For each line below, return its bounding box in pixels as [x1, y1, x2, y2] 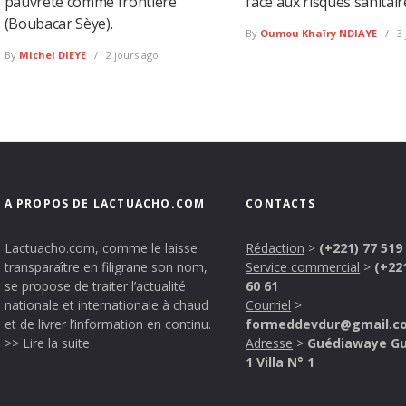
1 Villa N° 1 [246, 353, 315, 372]
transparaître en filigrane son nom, [4, 258, 208, 276]
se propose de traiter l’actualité [4, 277, 186, 295]
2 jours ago [102, 48, 159, 63]
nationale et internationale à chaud [4, 296, 208, 314]
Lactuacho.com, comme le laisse [4, 239, 198, 257]
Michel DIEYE [18, 48, 86, 63]
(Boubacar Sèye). [4, 14, 113, 34]
